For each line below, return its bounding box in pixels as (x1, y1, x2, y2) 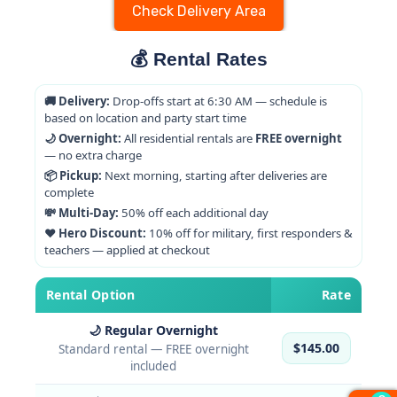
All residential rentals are (121, 130, 255, 147)
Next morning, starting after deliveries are (102, 167, 327, 184)
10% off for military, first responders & (146, 225, 353, 242)
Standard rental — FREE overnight (58, 341, 249, 358)
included (130, 358, 176, 375)
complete (44, 184, 94, 201)
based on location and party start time (44, 110, 246, 127)
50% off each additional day (119, 205, 269, 222)
